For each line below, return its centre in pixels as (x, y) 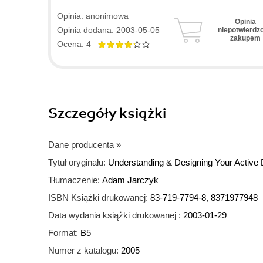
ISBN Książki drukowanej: (98, 198)
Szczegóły (84, 114)
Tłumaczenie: (74, 180)
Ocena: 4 (77, 44)
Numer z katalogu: (83, 251)
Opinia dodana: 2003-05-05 (108, 30)
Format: (63, 233)
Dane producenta (81, 145)
